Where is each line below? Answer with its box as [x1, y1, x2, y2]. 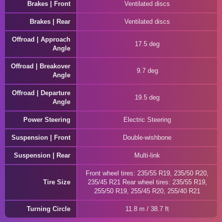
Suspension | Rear [14, 152, 70, 159]
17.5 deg [135, 40, 160, 48]
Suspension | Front [11, 134, 70, 141]
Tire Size [43, 178, 70, 186]
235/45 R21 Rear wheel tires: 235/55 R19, [87, 178, 207, 186]
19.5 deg [135, 94, 160, 101]
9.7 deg [136, 67, 158, 74]
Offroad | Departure [12, 89, 70, 97]
